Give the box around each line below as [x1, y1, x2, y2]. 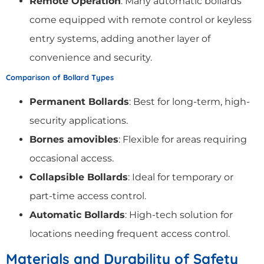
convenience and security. [29, 51, 152, 63]
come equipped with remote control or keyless [29, 14, 252, 25]
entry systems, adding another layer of [29, 32, 210, 44]
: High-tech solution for [125, 209, 233, 220]
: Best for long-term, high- [129, 95, 250, 107]
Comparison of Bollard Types [6, 72, 114, 82]
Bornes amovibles [29, 133, 118, 145]
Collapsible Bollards [29, 171, 128, 183]
